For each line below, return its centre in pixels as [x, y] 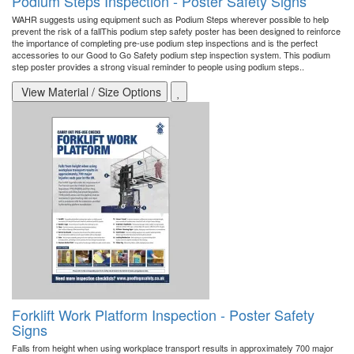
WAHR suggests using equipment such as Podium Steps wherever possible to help [170, 19]
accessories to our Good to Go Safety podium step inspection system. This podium [171, 55]
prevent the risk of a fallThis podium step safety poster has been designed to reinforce [176, 31]
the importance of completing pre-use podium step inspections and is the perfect [165, 43]
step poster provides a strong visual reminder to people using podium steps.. [158, 67]
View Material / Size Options [90, 92]
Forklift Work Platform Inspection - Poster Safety [163, 315]
